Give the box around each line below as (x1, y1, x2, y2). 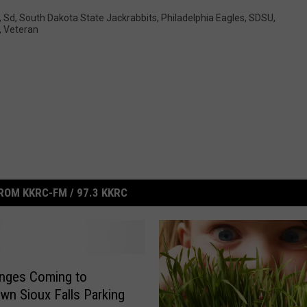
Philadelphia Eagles (161, 12, 245, 23)
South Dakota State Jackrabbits (19, 12, 157, 23)
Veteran (3, 23, 38, 35)
